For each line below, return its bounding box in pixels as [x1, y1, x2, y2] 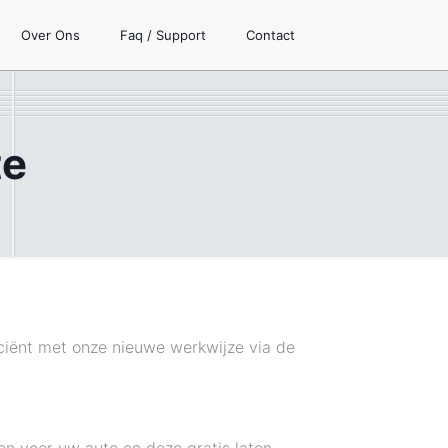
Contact [246, 27, 295, 43]
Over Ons [21, 27, 80, 43]
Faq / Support [120, 27, 206, 43]
